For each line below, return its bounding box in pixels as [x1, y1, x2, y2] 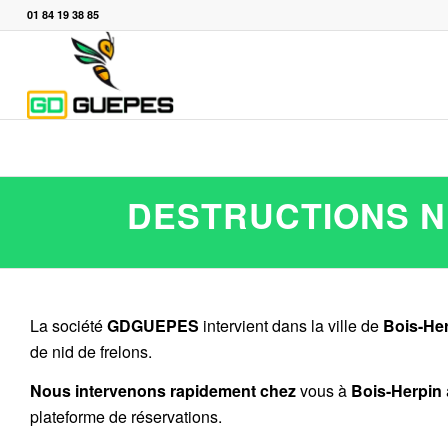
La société [30, 313, 107, 337]
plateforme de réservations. [30, 405, 222, 429]
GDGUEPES [107, 313, 199, 337]
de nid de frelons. [30, 339, 152, 363]
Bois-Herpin [351, 379, 442, 403]
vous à [296, 379, 351, 403]
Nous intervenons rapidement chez [30, 379, 296, 403]
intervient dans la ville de [199, 313, 383, 337]
